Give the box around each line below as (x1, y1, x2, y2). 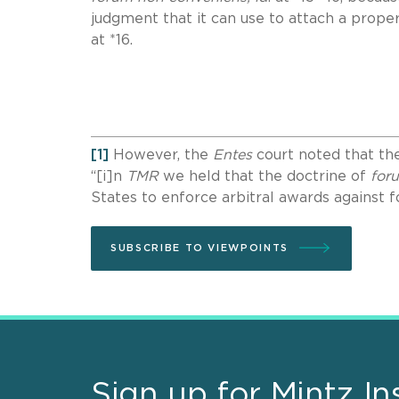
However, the (109, 147, 213, 162)
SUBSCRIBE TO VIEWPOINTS (110, 242, 289, 253)
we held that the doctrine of (159, 168, 370, 183)
